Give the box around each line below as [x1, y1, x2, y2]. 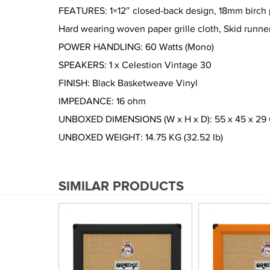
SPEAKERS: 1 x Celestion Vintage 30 [58, 60, 212, 71]
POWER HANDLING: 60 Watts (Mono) [58, 42, 214, 52]
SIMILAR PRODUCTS [58, 180, 184, 193]
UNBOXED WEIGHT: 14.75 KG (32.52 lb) [58, 132, 223, 143]
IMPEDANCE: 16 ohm [58, 96, 146, 107]
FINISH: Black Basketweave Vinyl [58, 78, 198, 89]
